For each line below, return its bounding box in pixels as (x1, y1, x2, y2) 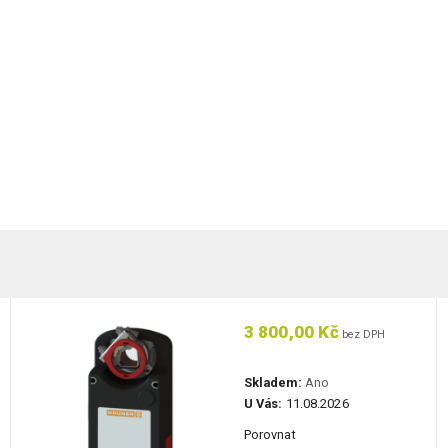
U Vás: (243, 396, 283, 412)
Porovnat (243, 427, 296, 443)
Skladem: (243, 375, 302, 391)
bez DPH (338, 328, 386, 342)
